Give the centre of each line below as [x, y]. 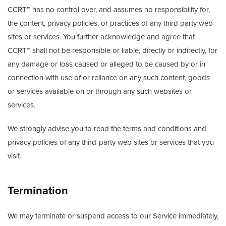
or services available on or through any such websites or [100, 91]
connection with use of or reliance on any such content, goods [109, 78]
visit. [14, 156]
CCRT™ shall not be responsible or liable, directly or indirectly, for [112, 50]
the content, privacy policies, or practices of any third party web [110, 23]
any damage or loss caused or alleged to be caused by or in [106, 64]
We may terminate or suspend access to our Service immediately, [113, 216]
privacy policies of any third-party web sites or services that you [111, 142]
